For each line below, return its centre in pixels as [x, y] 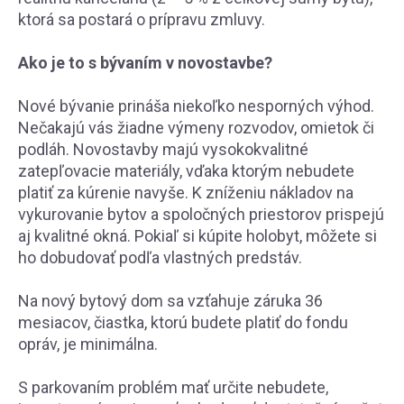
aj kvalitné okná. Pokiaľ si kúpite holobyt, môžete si [197, 236]
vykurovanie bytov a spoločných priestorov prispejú [201, 214]
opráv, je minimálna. [88, 344]
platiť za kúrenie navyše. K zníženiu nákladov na [186, 193]
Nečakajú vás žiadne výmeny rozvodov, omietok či [196, 128]
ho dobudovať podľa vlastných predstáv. [160, 257]
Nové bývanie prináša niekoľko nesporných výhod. [196, 106]
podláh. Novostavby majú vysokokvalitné [163, 149]
